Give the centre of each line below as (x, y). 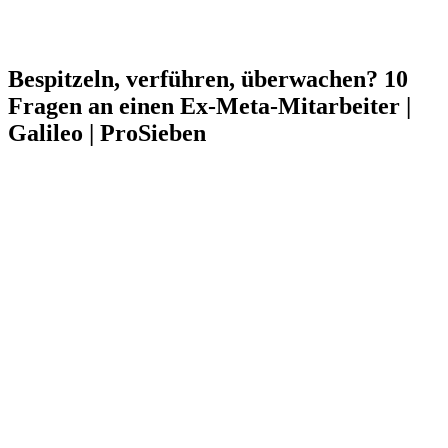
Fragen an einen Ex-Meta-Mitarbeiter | (209, 105)
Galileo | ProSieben (107, 132)
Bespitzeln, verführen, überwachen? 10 (208, 78)
